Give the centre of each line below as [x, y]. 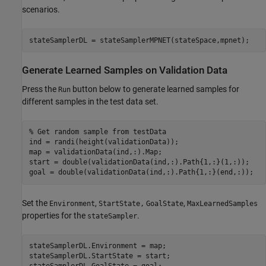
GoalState [165, 203]
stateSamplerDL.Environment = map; [97, 246]
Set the [36, 203]
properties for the [55, 215]
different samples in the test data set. [90, 101]
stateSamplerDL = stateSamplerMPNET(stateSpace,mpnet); [139, 40]
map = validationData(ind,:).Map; [95, 152]
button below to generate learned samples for [155, 89]
